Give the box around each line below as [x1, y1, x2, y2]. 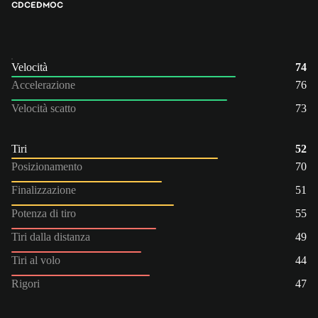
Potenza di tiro [11, 207, 76, 219]
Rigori [11, 277, 40, 290]
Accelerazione [11, 78, 75, 91]
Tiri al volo [11, 253, 60, 266]
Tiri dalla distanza [11, 230, 90, 243]
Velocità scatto [11, 102, 76, 114]
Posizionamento [11, 160, 82, 172]
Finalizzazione [11, 183, 76, 196]
